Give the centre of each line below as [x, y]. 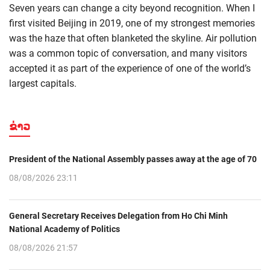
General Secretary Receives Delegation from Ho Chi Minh [118, 216]
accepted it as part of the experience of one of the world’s [130, 69]
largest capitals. [43, 84]
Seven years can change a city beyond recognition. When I [132, 8]
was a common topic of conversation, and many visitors [128, 54]
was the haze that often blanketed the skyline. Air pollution [133, 39]
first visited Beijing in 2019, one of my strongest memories [132, 24]
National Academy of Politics [64, 229]
